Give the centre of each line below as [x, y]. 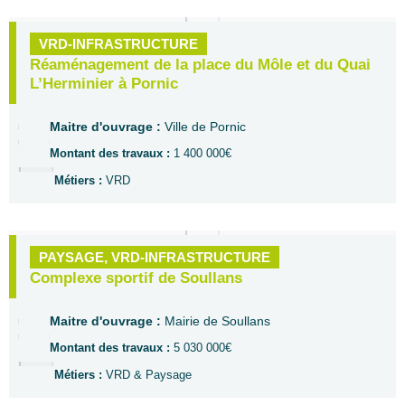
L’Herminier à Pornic [104, 84]
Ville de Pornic [205, 127]
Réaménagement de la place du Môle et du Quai [200, 65]
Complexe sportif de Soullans [136, 278]
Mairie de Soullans [217, 321]
